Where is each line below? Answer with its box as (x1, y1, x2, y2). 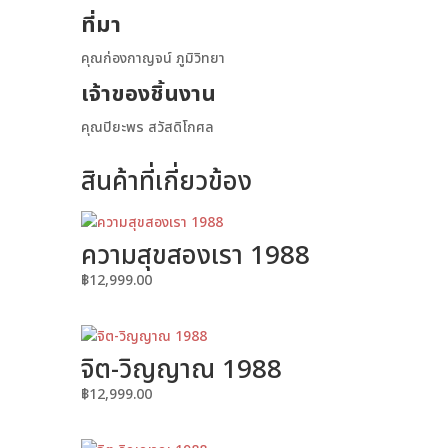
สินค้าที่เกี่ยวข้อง (80, 162, 252, 203)
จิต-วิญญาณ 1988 (80, 350, 282, 391)
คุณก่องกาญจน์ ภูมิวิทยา (80, 48, 225, 70)
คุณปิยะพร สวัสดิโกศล (80, 117, 214, 139)
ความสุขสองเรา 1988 (80, 236, 310, 277)
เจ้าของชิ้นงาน (80, 78, 216, 112)
